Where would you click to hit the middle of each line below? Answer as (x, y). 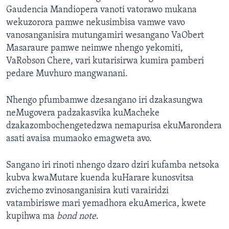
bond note (76, 217)
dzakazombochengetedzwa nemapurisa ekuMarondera (114, 126)
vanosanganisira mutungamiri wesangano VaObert (105, 36)
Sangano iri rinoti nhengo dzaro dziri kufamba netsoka (113, 166)
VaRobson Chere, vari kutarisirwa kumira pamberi (105, 61)
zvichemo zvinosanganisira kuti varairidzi (87, 191)
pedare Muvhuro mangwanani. (67, 74)
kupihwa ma (31, 217)
